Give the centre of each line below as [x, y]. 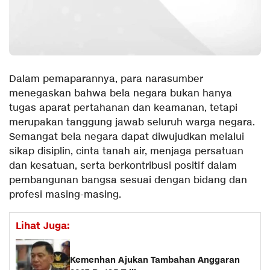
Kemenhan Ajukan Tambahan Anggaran [155, 260]
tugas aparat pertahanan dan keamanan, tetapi [123, 108]
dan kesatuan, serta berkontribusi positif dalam [123, 166]
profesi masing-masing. [65, 195]
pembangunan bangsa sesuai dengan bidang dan [128, 180]
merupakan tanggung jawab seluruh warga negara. [132, 122]
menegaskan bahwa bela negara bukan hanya [121, 93]
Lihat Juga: [43, 226]
